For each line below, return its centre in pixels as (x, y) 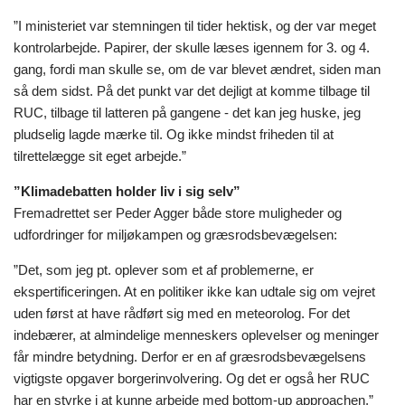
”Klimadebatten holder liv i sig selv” (127, 191)
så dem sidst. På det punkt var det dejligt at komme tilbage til (192, 90)
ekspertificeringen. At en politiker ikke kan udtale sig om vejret (194, 291)
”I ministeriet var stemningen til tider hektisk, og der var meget (195, 25)
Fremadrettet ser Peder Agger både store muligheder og (178, 212)
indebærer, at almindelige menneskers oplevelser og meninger (196, 334)
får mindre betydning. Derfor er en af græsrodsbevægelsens (190, 356)
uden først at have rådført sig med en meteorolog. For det (182, 313)
